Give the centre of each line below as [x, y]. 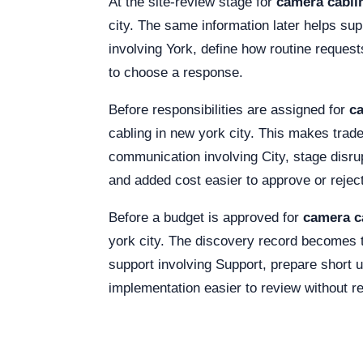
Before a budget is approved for [206, 218]
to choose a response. [176, 73]
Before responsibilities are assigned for [229, 110]
